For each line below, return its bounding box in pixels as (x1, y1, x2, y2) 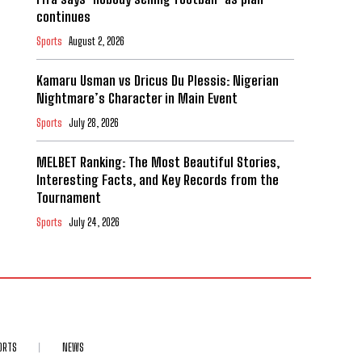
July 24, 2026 (68, 216, 120, 229)
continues (36, 8, 90, 26)
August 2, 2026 (68, 35, 124, 48)
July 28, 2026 (68, 116, 119, 130)
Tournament (36, 189, 101, 207)
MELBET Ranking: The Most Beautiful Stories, (36, 154, 280, 171)
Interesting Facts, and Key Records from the (36, 171, 279, 189)
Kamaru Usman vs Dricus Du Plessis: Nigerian (36, 72, 279, 90)
